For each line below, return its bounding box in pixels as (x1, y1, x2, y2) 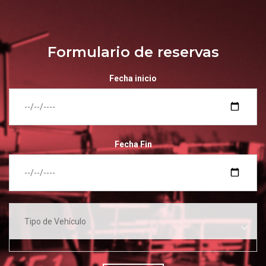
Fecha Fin (114, 139, 152, 149)
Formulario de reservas (47, 43, 219, 61)
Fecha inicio (109, 73, 157, 83)
